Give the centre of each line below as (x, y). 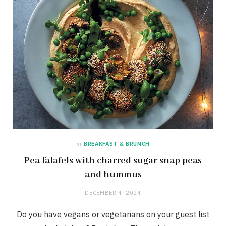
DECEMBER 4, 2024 (113, 192)
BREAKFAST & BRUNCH (117, 144)
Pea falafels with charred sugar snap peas (113, 161)
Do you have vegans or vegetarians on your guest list (113, 214)
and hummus (113, 174)
